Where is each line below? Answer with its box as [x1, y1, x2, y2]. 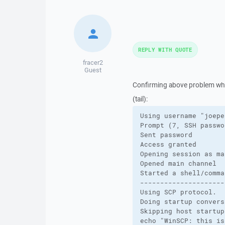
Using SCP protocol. [140, 188, 216, 196]
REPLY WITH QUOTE [138, 46, 192, 53]
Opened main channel [140, 159, 216, 168]
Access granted [140, 140, 196, 149]
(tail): [132, 94, 148, 103]
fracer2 [82, 58, 103, 67]
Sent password [140, 131, 192, 139]
